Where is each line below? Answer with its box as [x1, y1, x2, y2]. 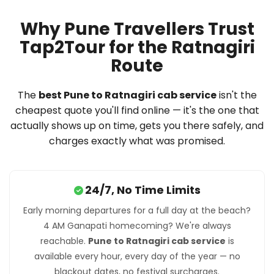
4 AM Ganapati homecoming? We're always [43, 219, 231, 232]
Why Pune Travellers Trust [20, 17, 254, 41]
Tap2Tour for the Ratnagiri [19, 35, 255, 59]
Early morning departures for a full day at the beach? [23, 204, 251, 217]
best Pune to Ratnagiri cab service [38, 87, 217, 102]
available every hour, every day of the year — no [34, 250, 240, 262]
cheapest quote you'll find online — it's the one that [15, 103, 259, 117]
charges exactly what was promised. [49, 133, 225, 148]
